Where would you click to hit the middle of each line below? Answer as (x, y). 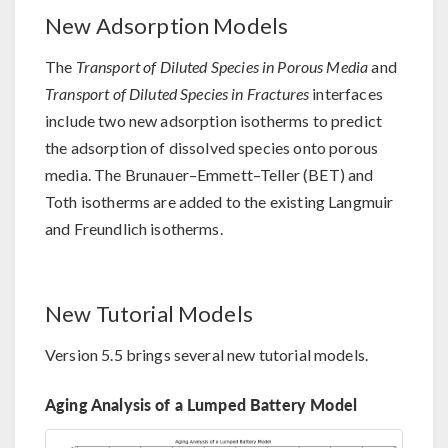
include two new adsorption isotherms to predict (214, 121)
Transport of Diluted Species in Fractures (177, 94)
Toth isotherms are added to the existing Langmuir (219, 202)
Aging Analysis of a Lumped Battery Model (201, 405)
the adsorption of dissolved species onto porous (212, 148)
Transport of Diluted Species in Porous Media (222, 67)
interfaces (346, 94)
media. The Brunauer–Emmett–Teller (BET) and (209, 175)
